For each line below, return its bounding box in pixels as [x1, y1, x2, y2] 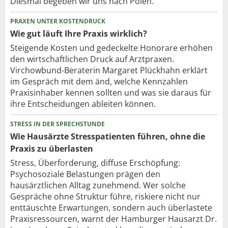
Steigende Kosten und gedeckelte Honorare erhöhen [10, 42, 213, 53]
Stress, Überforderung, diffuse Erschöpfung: [10, 157, 180, 168]
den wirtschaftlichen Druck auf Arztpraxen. [10, 53, 174, 65]
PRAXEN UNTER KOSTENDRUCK [10, 16, 105, 25]
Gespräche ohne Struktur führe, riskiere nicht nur [10, 190, 201, 202]
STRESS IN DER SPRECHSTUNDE [10, 119, 105, 128]
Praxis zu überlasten [10, 142, 93, 154]
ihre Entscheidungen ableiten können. [10, 98, 156, 109]
